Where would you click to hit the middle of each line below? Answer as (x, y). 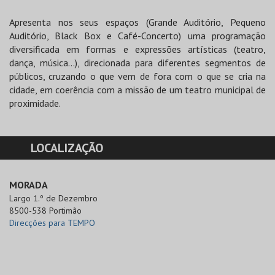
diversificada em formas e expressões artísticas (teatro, (137, 49)
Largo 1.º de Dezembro (53, 199)
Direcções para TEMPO (52, 223)
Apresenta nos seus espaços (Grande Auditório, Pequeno (137, 22)
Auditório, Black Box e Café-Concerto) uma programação (137, 36)
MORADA (29, 185)
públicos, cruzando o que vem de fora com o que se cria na (137, 76)
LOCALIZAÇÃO (67, 148)
